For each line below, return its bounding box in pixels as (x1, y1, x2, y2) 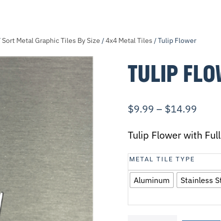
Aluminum (134, 175, 170, 185)
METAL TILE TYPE (129, 155, 195, 163)
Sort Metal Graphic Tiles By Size (2, 36, 100, 45)
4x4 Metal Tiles (106, 36, 152, 45)
